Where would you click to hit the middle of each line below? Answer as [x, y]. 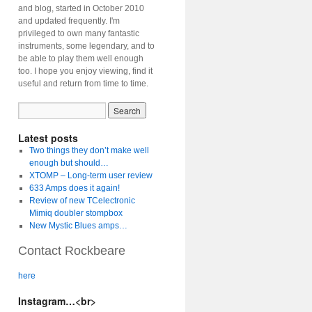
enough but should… [69, 163]
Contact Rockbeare [72, 251]
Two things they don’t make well [89, 150]
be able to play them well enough [81, 58]
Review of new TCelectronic [82, 201]
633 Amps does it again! [74, 188]
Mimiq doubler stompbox [76, 213]
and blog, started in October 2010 [81, 8]
